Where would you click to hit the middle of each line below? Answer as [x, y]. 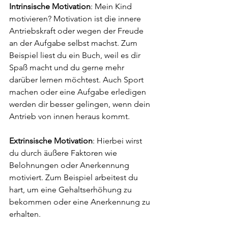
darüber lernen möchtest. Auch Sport [77, 80]
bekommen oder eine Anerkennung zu [81, 202]
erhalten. [25, 214]
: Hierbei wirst [118, 141]
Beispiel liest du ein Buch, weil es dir [76, 55]
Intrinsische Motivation [50, 6]
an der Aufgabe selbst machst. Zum [74, 43]
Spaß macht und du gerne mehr [68, 67]
